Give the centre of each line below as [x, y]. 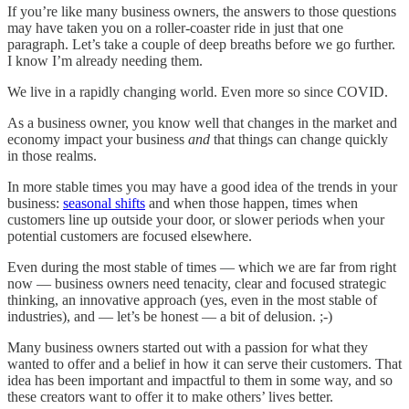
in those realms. [52, 155]
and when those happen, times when [252, 203]
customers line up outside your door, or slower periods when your [196, 219]
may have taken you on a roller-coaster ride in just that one [175, 27]
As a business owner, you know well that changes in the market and [202, 122]
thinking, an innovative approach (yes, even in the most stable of [192, 299]
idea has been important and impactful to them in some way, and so [200, 380]
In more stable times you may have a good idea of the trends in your [202, 186]
